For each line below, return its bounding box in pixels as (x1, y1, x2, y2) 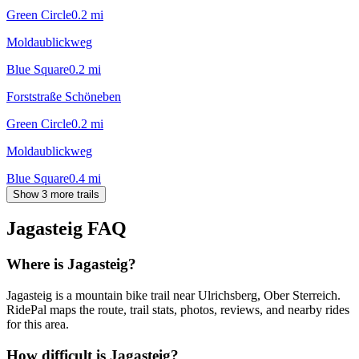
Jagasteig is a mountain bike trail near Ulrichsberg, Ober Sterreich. (6, 288, 341, 303)
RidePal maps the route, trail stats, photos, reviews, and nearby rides (6, 303, 349, 317)
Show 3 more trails (13, 188, 99, 200)
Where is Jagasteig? (6, 256, 136, 273)
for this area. (6, 317, 69, 332)
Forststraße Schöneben (6, 89, 121, 103)
